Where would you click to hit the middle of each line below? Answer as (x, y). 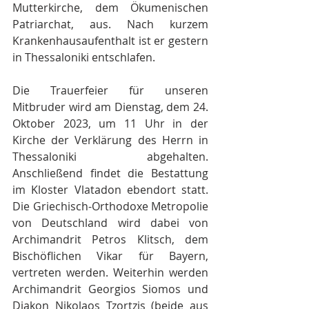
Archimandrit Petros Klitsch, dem (110, 239)
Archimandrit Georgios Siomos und (110, 289)
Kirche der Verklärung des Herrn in (110, 140)
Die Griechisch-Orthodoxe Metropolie (110, 206)
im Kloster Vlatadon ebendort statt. (110, 190)
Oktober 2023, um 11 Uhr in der (110, 123)
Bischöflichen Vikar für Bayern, (110, 256)
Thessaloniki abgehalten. (110, 157)
